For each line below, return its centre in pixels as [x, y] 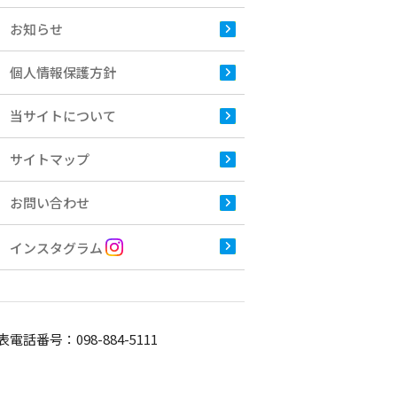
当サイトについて [63, 115]
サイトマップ [50, 159]
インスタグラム [58, 247]
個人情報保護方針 [63, 72]
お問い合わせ [50, 202]
